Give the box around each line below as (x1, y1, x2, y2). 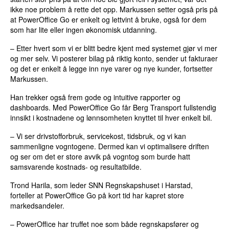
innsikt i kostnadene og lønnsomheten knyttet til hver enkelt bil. (10, 112, 213, 123)
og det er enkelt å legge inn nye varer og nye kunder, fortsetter (10, 63, 213, 74)
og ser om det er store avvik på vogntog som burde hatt (10, 151, 191, 162)
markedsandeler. (10, 200, 65, 211)
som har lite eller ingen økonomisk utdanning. (10, 25, 157, 35)
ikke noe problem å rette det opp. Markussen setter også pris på (10, 4, 218, 15)
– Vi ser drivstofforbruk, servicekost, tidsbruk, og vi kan (10, 131, 187, 142)
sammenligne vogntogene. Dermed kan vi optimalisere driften (10, 141, 210, 152)
